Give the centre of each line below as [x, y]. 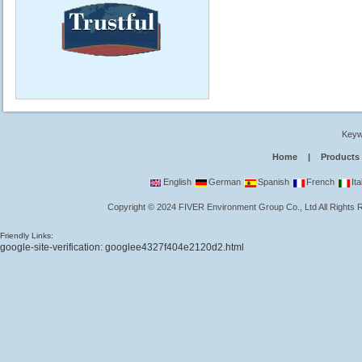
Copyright [128, 207]
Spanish [273, 182]
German [224, 182]
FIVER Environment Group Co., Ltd [248, 207]
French [320, 182]
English [177, 182]
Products [341, 157]
